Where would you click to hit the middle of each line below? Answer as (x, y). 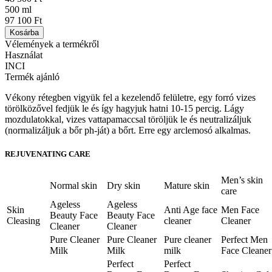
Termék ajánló (32, 77)
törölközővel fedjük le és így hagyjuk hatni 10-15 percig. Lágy (124, 109)
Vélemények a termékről (52, 44)
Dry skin (124, 185)
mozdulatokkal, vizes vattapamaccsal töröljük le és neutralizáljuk (128, 120)
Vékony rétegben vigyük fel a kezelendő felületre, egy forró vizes (130, 98)
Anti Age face (191, 209)
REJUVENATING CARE (48, 154)
